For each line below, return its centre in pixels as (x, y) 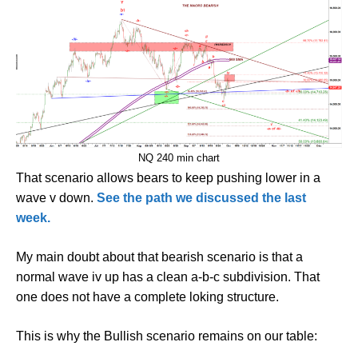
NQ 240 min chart (179, 158)
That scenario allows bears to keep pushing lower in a (168, 178)
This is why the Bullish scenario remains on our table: (167, 336)
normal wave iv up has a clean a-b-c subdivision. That (168, 277)
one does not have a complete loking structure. (147, 297)
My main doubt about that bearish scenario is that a (159, 257)
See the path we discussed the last (201, 198)
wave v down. (56, 198)
